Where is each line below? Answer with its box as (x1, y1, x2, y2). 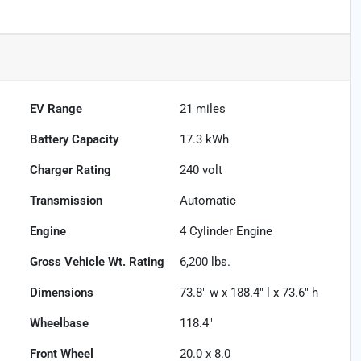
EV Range (30, 102, 83, 117)
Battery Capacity (30, 132, 119, 147)
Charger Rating (30, 163, 112, 178)
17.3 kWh (180, 132, 230, 147)
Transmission (30, 193, 103, 209)
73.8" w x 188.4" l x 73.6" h (180, 285, 319, 301)
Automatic (180, 193, 237, 209)
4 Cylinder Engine (180, 224, 273, 239)
